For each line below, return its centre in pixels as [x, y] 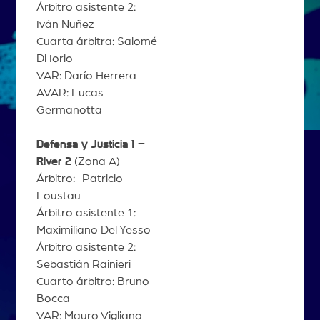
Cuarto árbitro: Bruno [92, 282]
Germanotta [69, 110]
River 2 [54, 162]
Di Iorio [54, 59]
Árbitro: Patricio [79, 179]
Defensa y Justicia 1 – [90, 145]
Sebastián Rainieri [83, 265]
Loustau [58, 196]
